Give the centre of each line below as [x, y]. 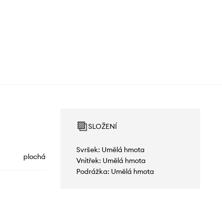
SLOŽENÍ [102, 127]
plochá [34, 157]
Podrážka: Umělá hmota [115, 172]
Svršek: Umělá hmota [110, 150]
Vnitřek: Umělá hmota [111, 161]
